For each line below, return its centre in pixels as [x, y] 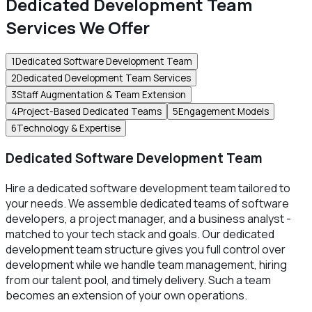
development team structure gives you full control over [146, 250]
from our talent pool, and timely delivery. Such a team [138, 280]
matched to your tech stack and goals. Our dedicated [140, 234]
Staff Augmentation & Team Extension [101, 94]
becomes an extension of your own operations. [126, 296]
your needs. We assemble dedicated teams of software [147, 204]
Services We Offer [78, 27]
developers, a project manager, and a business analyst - [148, 219]
